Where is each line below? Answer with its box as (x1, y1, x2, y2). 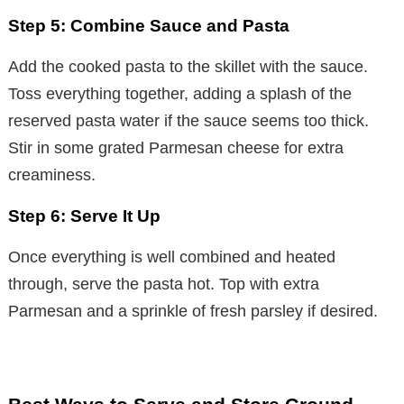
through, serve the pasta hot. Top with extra (8, 275, 319, 294)
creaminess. (8, 166, 96, 185)
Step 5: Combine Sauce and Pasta (8, 16, 289, 36)
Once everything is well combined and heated (8, 248, 335, 267)
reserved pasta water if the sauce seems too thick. (8, 112, 369, 131)
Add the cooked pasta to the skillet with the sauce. (8, 58, 368, 77)
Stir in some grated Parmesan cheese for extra (8, 139, 344, 158)
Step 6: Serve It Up (8, 207, 161, 226)
